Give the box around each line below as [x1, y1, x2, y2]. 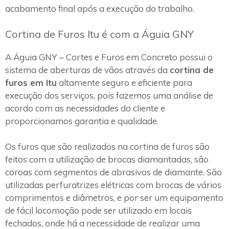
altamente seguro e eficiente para [57, 77, 192, 88]
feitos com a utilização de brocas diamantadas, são [5, 154, 209, 165]
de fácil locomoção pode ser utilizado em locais [5, 205, 192, 216]
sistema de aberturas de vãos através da [5, 64, 170, 75]
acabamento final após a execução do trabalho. [5, 3, 194, 14]
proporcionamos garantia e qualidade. [5, 115, 158, 126]
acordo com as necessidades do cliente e [5, 102, 165, 113]
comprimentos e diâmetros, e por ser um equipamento [5, 192, 223, 203]
